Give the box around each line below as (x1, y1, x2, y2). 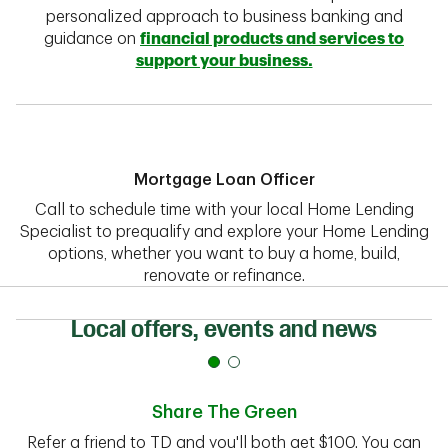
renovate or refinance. (143, 268, 305, 284)
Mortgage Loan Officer (133, 172, 315, 188)
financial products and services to (140, 31, 404, 47)
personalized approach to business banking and (45, 9, 403, 25)
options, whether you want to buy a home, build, (48, 246, 400, 262)
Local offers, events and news (71, 315, 377, 343)
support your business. (135, 53, 313, 69)
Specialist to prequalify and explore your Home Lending (19, 224, 429, 240)
